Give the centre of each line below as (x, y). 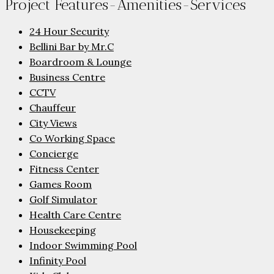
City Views (53, 123)
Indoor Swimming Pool (83, 246)
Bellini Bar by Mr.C (72, 47)
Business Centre (67, 77)
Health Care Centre (75, 215)
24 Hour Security (69, 31)
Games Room (61, 184)
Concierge (54, 154)
